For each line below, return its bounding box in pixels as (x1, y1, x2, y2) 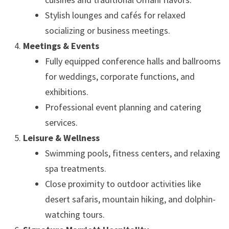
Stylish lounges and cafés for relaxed (44, 9, 186, 21)
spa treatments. (44, 163, 106, 174)
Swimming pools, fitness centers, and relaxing (44, 147, 220, 159)
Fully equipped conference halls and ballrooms (44, 55, 221, 67)
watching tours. (44, 209, 105, 220)
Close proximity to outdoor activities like (44, 178, 201, 190)
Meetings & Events (22, 40, 99, 52)
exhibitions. (44, 86, 88, 98)
